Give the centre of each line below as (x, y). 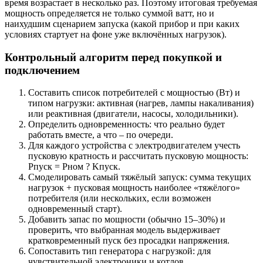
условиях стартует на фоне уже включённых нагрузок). (116, 34)
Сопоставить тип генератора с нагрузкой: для (119, 251)
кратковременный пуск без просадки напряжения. (129, 241)
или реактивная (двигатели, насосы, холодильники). (133, 114)
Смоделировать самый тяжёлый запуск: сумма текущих (140, 177)
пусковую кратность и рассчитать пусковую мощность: (138, 156)
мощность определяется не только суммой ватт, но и (109, 13)
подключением (42, 70)
